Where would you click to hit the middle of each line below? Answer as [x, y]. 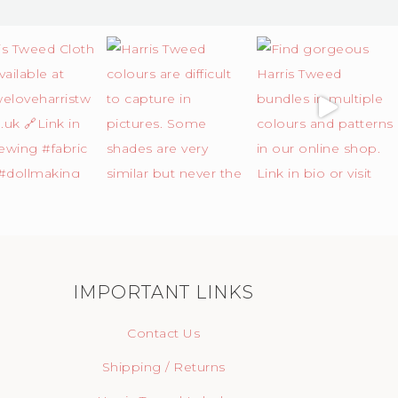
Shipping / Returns [163, 367]
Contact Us [163, 334]
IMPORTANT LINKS [163, 293]
